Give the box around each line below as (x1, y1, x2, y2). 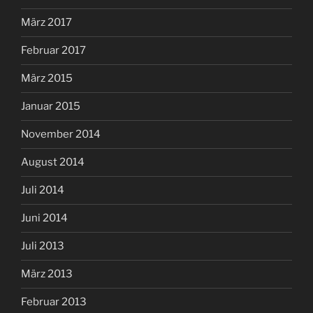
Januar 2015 (21, 100, 80, 113)
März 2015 (21, 72, 73, 85)
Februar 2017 (21, 44, 86, 57)
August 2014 (21, 156, 85, 169)
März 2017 (21, 16, 72, 29)
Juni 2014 (21, 212, 68, 225)
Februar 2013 (21, 296, 87, 309)
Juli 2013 (21, 240, 64, 253)
